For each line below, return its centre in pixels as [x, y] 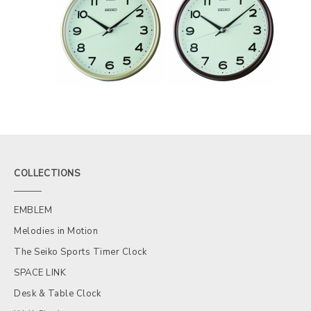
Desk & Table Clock [57, 293]
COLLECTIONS [47, 173]
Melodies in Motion [56, 231]
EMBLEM [33, 210]
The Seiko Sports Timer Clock [80, 252]
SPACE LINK [40, 272]
